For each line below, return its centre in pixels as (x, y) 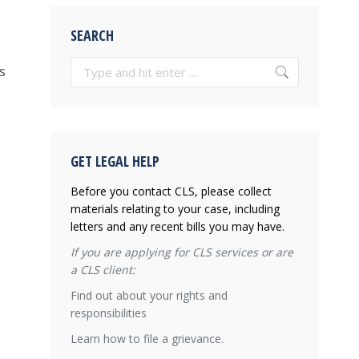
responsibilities (109, 313)
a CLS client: (103, 270)
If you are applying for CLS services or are (182, 252)
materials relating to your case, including (175, 209)
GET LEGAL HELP (115, 161)
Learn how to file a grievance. (147, 339)
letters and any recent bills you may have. (177, 226)
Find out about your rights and (149, 295)
